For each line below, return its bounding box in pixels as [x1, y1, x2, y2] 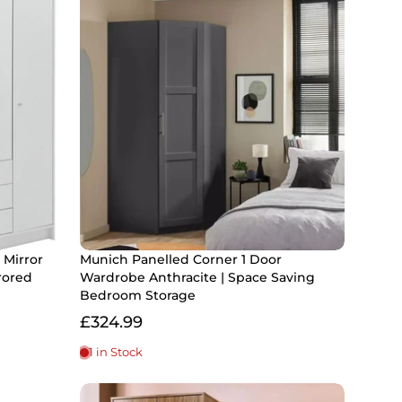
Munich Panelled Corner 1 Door [80, 251, 282, 268]
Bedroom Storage [80, 287, 196, 304]
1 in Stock [89, 345, 143, 360]
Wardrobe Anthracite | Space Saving [80, 269, 315, 286]
